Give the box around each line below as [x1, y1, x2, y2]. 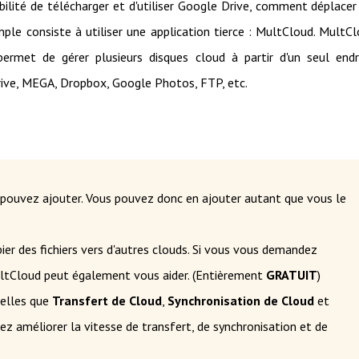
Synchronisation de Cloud [167, 292, 314, 309]
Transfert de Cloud [52, 292, 162, 309]
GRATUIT [266, 266, 317, 283]
